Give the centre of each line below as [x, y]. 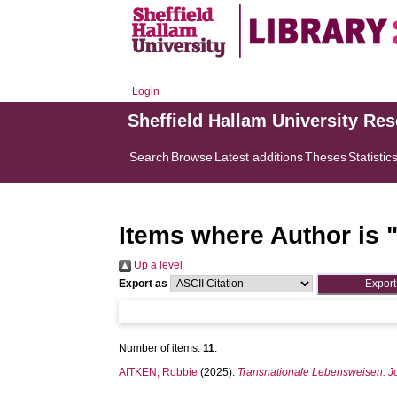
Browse [192, 157]
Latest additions [259, 157]
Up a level [157, 265]
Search [150, 157]
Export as [144, 284]
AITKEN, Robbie [159, 372]
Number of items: [161, 348]
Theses [326, 157]
